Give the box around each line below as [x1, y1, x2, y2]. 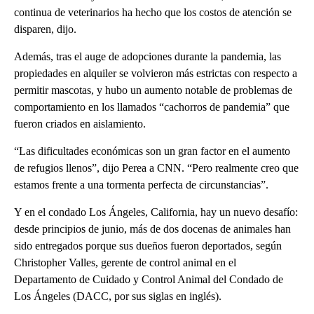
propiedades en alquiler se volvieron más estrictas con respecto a [14, 67, 297, 80]
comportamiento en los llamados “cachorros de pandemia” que [14, 101, 289, 114]
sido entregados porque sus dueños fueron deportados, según [14, 240, 282, 252]
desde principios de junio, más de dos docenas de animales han [14, 223, 291, 235]
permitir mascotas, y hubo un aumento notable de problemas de [14, 84, 292, 97]
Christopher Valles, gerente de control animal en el [14, 257, 236, 269]
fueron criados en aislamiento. [14, 118, 146, 130]
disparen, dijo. [14, 23, 76, 36]
